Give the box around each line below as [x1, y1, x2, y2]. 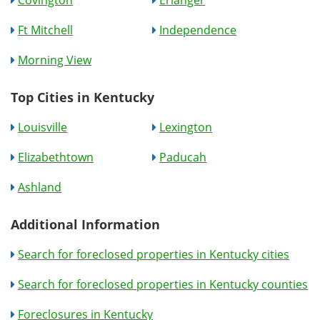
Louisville [18, 119, 67, 135]
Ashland [18, 179, 61, 195]
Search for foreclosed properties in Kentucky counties [18, 276, 308, 292]
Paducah [159, 149, 207, 165]
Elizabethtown [18, 149, 94, 165]
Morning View [18, 52, 91, 68]
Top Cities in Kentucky [11, 89, 154, 106]
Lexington [159, 119, 213, 135]
